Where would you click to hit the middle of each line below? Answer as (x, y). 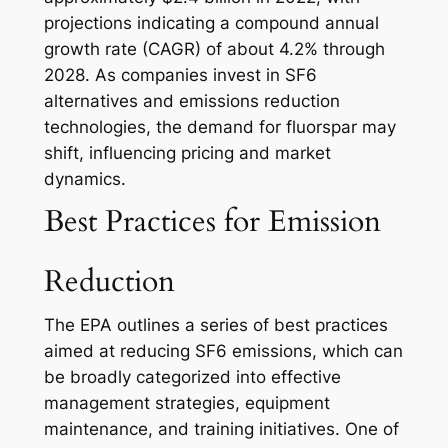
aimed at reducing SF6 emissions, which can (223, 351)
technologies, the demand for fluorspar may (219, 127)
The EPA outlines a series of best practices (215, 325)
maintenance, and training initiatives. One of (221, 429)
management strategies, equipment (186, 403)
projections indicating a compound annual (211, 23)
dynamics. (84, 179)
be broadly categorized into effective (192, 377)
